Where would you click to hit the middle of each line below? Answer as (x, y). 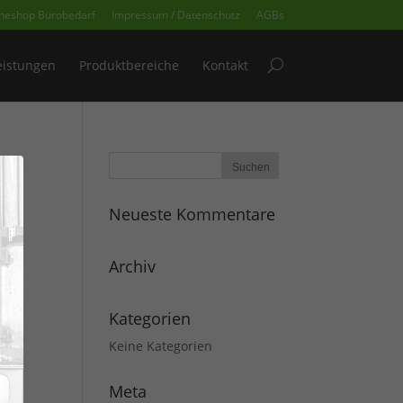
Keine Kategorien (161, 346)
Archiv (132, 266)
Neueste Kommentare (192, 214)
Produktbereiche (129, 65)
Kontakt (225, 65)
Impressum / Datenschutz (176, 15)
